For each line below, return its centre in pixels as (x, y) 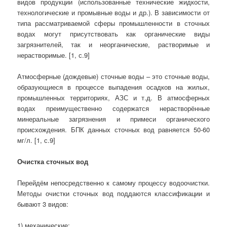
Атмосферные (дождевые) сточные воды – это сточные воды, (113, 76)
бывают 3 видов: (43, 204)
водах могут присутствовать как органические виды (113, 33)
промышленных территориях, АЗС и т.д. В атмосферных (113, 97)
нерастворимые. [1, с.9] (54, 55)
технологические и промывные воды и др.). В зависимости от (113, 12)
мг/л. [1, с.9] (36, 140)
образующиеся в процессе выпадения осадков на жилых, (113, 87)
